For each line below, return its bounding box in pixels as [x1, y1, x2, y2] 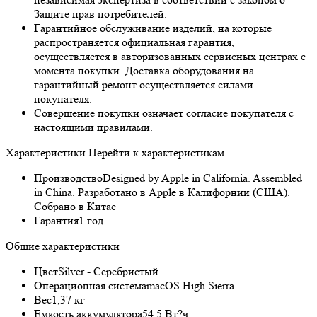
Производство [34, 171, 103, 185]
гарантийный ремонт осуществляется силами [34, 78, 253, 92]
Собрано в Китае [34, 200, 116, 214]
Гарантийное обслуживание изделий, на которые [34, 21, 272, 35]
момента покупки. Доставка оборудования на [34, 64, 254, 78]
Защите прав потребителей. [34, 7, 167, 21]
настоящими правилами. [34, 120, 153, 134]
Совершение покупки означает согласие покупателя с [34, 106, 294, 120]
